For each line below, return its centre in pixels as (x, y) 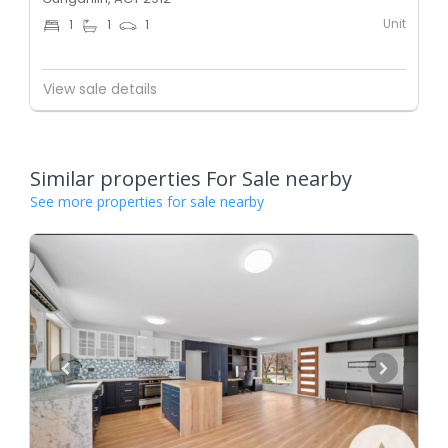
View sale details (100, 89)
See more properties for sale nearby (147, 201)
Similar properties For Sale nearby (191, 178)
